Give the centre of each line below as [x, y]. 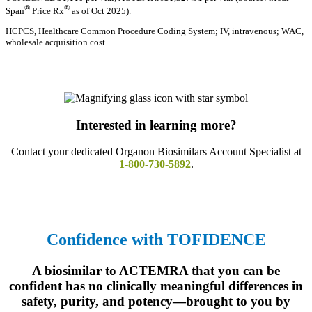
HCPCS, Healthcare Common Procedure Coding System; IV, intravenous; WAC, [155, 31]
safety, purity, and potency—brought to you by [156, 302]
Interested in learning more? [156, 125]
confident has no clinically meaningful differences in [156, 286]
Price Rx [47, 10]
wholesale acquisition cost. [56, 42]
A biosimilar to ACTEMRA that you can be [156, 271]
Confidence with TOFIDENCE [156, 240]
